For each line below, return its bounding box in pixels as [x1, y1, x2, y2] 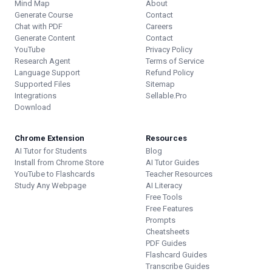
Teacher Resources [146, 169, 212, 178]
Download [15, 103, 51, 112]
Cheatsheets [146, 227, 189, 236]
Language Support [15, 68, 80, 77]
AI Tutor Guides [146, 158, 199, 167]
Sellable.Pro [146, 91, 187, 100]
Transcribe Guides [146, 262, 209, 271]
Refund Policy [146, 68, 194, 77]
